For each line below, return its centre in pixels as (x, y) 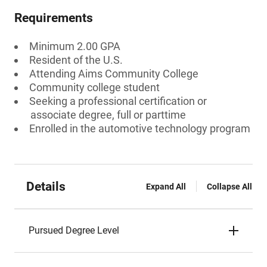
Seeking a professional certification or (118, 101)
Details (46, 187)
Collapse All (229, 187)
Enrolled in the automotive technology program (140, 128)
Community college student (94, 87)
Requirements (54, 18)
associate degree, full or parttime (108, 115)
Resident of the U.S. (76, 60)
